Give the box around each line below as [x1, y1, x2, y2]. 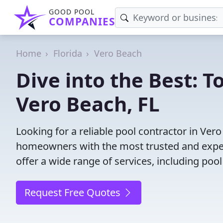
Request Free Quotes [24, 186, 123, 199]
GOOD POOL [49, 7, 95, 16]
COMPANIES [49, 14, 115, 28]
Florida [53, 47, 82, 59]
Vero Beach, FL [16, 90, 160, 117]
